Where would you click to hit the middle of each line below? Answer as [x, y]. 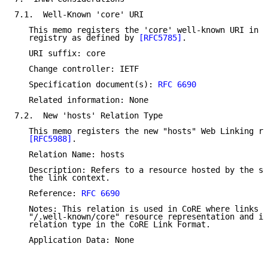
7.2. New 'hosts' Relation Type [89, 116]
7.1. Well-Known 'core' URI [79, 15]
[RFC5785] [160, 38]
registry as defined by [77, 38]
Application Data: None [74, 240]
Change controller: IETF [77, 69]
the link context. [62, 178]
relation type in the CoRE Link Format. [112, 225]
